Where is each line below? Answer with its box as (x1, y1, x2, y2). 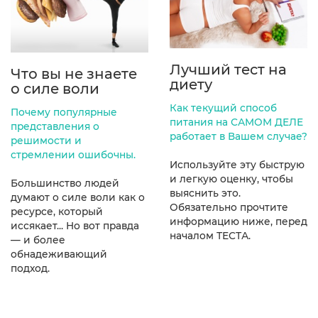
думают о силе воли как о (11, 191, 145, 203)
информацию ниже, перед (170, 216, 307, 228)
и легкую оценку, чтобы (170, 173, 293, 185)
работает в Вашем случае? (170, 131, 307, 143)
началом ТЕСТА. (170, 230, 251, 242)
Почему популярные (11, 106, 117, 118)
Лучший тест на (170, 61, 287, 79)
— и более (11, 234, 65, 246)
